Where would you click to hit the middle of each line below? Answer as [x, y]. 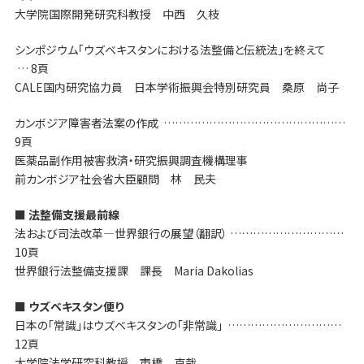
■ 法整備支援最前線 [68, 215]
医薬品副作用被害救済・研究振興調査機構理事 [131, 160]
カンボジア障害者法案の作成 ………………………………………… [181, 123]
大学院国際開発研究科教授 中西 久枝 [117, 14]
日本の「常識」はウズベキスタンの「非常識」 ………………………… [178, 325]
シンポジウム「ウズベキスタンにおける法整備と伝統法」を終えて [171, 50]
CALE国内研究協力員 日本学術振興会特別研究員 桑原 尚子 [176, 87]
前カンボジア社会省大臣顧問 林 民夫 [115, 179]
